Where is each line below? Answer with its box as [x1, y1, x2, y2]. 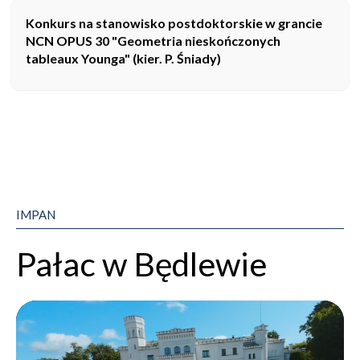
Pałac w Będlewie [16, 243, 267, 284]
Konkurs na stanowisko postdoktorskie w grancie [26, 14, 322, 31]
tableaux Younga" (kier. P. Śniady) [26, 50, 221, 66]
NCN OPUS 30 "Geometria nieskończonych [26, 32, 280, 48]
